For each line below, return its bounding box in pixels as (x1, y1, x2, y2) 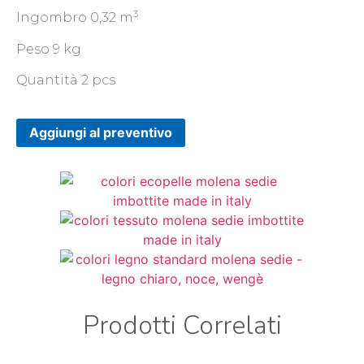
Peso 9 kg (16, 41, 81, 57)
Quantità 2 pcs (16, 72, 115, 89)
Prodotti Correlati (82, 308, 282, 344)
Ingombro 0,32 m (16, 10, 133, 26)
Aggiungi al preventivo (29, 124, 172, 141)
